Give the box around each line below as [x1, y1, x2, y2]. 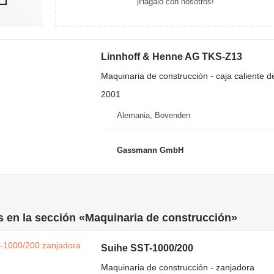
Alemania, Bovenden [116, 110, 190, 120]
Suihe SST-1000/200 [100, 242, 193, 253]
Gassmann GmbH [116, 146, 183, 155]
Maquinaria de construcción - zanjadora [100, 262, 254, 272]
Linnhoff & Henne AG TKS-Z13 [100, 51, 242, 62]
